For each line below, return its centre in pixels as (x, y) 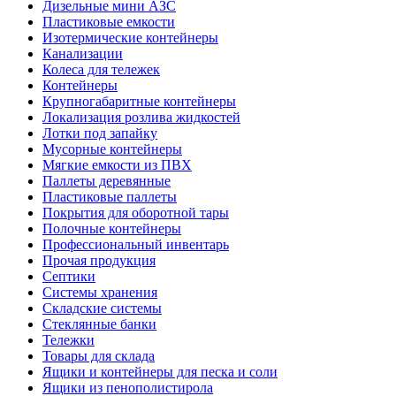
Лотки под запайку (100, 133)
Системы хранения (100, 292)
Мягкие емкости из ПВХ (117, 164)
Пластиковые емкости (109, 21)
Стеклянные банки (99, 324)
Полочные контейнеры (112, 228)
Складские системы (102, 308)
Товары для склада (99, 355)
